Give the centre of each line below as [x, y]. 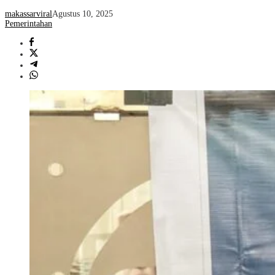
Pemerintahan [29, 24]
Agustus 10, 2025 [83, 14]
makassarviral [29, 14]
